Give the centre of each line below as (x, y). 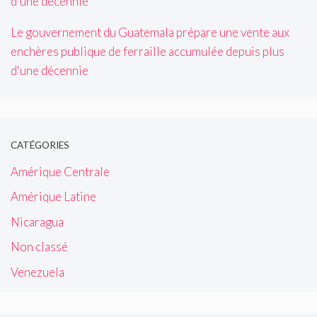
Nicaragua (37, 221)
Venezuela (38, 272)
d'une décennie (50, 71)
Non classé (39, 247)
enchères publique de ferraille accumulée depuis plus (148, 52)
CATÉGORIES (40, 145)
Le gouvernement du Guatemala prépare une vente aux (150, 33)
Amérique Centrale (60, 171)
